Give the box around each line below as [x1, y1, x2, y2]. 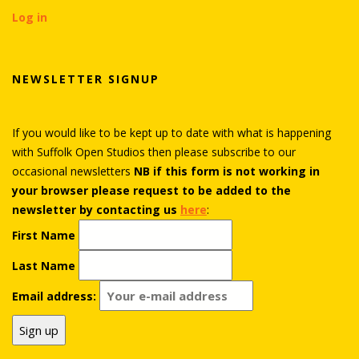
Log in [12, 9, 47, 25]
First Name [12, 227, 75, 243]
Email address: [12, 288, 99, 304]
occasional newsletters [12, 163, 134, 179]
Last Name [12, 257, 75, 273]
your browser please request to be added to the [12, 182, 291, 198]
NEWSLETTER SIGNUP [12, 71, 159, 87]
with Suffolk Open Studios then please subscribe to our [12, 143, 296, 159]
